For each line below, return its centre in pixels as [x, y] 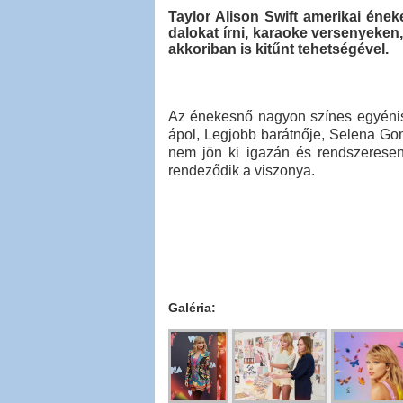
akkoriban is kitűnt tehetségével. [278, 49]
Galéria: [192, 308]
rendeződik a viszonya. [242, 170]
